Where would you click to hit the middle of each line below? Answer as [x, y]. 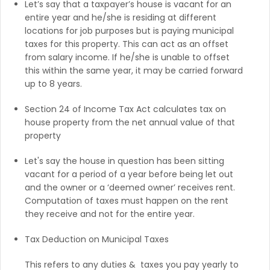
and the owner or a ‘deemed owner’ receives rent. [130, 187]
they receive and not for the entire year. [111, 214]
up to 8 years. [53, 83]
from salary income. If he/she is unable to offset [127, 57]
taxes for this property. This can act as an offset [127, 44]
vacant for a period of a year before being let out [129, 174]
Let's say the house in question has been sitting [124, 161]
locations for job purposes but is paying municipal [129, 30]
